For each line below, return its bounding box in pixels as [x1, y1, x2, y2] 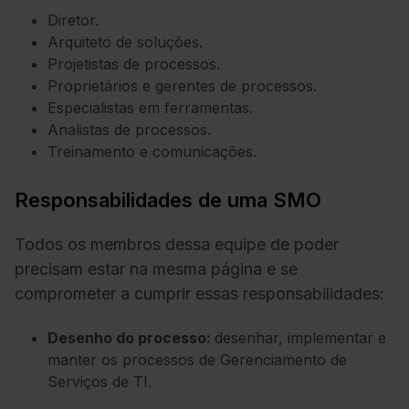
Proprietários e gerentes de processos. [47, 76, 317, 95]
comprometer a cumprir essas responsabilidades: [15, 284, 384, 304]
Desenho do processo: [47, 328, 215, 347]
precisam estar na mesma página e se [15, 259, 298, 279]
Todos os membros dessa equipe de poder [15, 235, 339, 255]
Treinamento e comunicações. [47, 142, 257, 161]
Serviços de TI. [47, 372, 152, 391]
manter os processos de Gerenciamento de [47, 350, 347, 369]
